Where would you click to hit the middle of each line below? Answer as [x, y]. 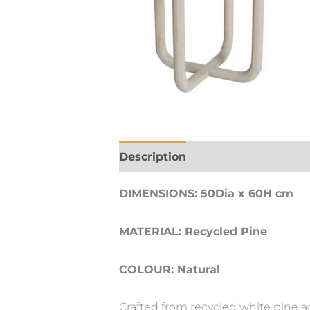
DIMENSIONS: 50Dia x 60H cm [206, 194]
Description [153, 157]
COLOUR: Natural [170, 269]
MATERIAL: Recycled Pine [193, 232]
